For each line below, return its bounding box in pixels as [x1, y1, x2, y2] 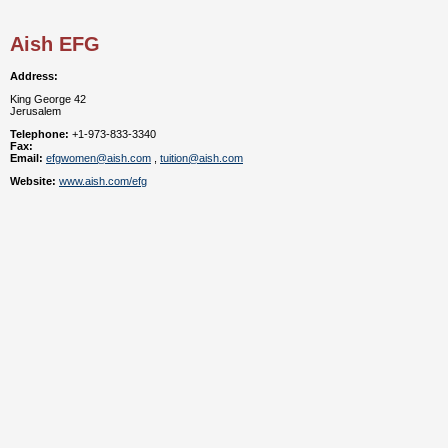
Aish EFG [10, 33, 100, 56]
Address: [10, 69, 58, 82]
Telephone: [10, 127, 69, 140]
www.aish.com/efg [59, 174, 147, 187]
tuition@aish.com [160, 151, 243, 164]
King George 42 [10, 92, 86, 105]
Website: [10, 174, 56, 187]
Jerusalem [10, 104, 61, 117]
